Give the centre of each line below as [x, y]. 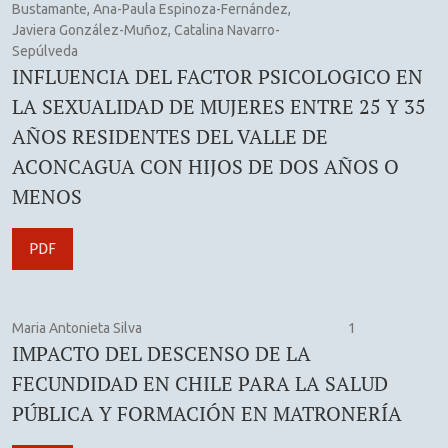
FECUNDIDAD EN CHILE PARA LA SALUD [200, 383]
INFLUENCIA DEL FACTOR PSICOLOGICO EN [217, 76]
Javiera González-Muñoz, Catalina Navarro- [146, 29]
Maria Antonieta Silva [77, 327]
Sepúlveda [45, 50]
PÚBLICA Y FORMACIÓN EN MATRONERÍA [207, 413]
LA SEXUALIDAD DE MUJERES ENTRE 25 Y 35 [219, 106]
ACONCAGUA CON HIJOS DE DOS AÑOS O [205, 166]
